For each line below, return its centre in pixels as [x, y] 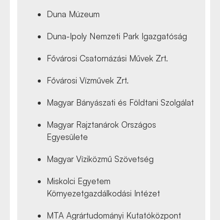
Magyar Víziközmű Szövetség [100, 159]
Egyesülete [67, 137]
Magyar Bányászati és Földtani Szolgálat [120, 102]
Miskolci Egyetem [79, 181]
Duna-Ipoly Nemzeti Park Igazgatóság [117, 36]
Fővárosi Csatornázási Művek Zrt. [107, 58]
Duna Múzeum [73, 14]
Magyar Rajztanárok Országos [101, 124]
